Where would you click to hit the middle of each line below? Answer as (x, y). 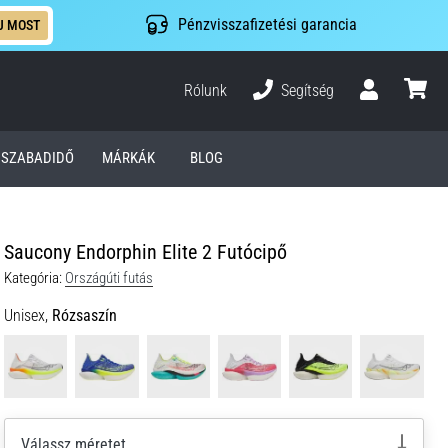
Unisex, (26, 315)
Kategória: (33, 277)
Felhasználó (397, 108)
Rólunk (206, 90)
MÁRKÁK (128, 158)
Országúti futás (109, 277)
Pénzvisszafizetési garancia (267, 25)
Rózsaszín (84, 315)
